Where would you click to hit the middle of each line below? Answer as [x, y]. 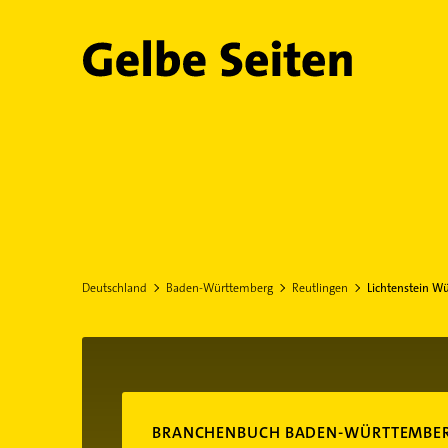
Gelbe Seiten [181, 66]
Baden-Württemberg [219, 288]
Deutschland [114, 288]
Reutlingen [319, 288]
